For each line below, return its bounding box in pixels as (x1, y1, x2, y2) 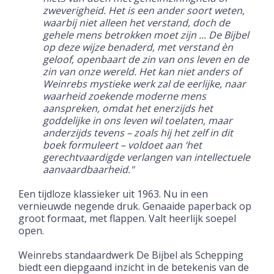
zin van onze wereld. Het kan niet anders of (43, 64, 241, 78)
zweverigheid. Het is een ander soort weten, (43, 3, 245, 17)
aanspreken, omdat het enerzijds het (43, 101, 213, 115)
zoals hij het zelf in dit (131, 125, 233, 139)
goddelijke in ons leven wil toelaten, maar (43, 113, 232, 127)
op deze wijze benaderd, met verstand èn (43, 40, 233, 54)
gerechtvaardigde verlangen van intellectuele (43, 150, 250, 164)
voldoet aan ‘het (125, 138, 202, 152)
